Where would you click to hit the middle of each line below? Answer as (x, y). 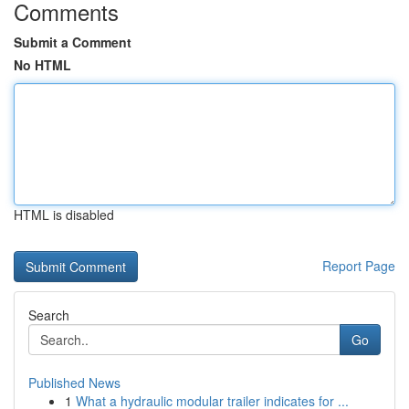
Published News (74, 383)
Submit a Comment (73, 42)
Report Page (359, 266)
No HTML (42, 65)
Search (49, 315)
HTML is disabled (64, 215)
